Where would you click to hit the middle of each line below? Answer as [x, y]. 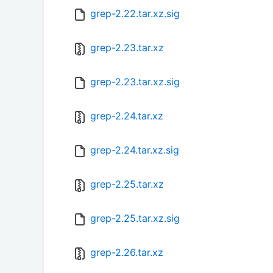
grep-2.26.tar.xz [127, 253]
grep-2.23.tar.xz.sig [135, 82]
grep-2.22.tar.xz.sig [135, 14]
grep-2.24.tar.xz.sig [135, 150]
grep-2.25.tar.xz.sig [135, 218]
